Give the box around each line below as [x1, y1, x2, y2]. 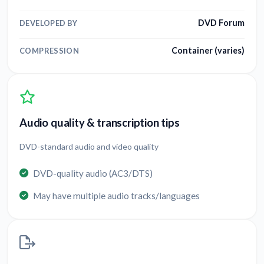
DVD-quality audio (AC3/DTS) [33, 168, 153, 179]
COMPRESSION [19, 46, 80, 56]
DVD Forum [198, 17, 245, 28]
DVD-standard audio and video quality [19, 141, 159, 152]
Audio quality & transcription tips [19, 116, 180, 130]
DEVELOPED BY [19, 18, 78, 28]
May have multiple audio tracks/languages [33, 190, 200, 202]
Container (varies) [171, 45, 245, 56]
